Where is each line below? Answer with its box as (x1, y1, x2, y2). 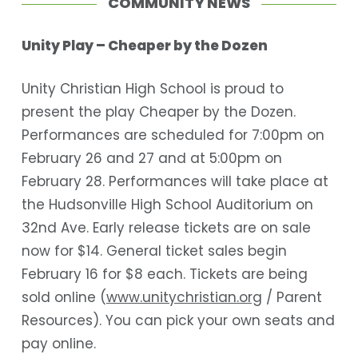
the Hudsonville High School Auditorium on (21, 195, 313, 215)
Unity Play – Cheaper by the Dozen (21, 35, 268, 55)
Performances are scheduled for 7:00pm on (21, 125, 324, 145)
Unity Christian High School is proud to (21, 79, 284, 99)
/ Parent (261, 288, 322, 308)
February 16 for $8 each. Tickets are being (21, 265, 308, 284)
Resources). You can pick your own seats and (21, 311, 335, 331)
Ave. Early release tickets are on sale (56, 218, 311, 238)
